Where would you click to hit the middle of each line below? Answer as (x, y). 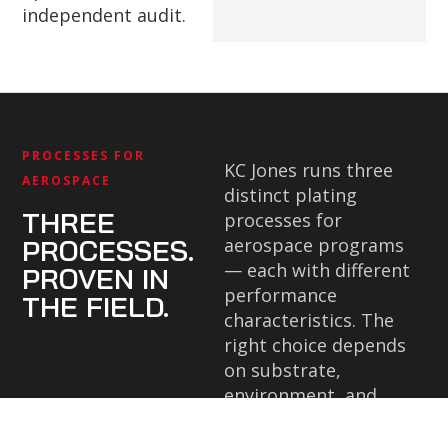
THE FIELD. (96, 306)
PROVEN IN (96, 278)
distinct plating (290, 195)
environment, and (300, 395)
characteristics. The (309, 320)
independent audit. (104, 14)
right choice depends (315, 345)
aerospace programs (314, 245)
